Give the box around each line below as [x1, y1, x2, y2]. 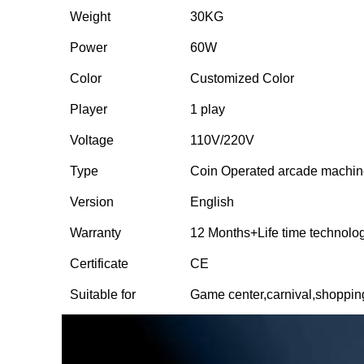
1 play [190, 102, 225, 116]
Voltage [70, 133, 114, 147]
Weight [70, 10, 110, 24]
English [190, 195, 234, 209]
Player [70, 102, 107, 116]
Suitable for [70, 288, 136, 301]
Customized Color [190, 71, 294, 85]
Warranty [70, 226, 121, 240]
